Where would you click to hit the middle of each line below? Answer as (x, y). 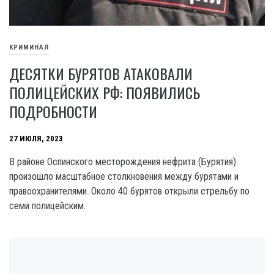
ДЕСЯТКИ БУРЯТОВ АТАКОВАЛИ (101, 74)
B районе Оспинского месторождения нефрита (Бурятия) (123, 162)
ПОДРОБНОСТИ (53, 112)
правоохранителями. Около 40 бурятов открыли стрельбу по (129, 191)
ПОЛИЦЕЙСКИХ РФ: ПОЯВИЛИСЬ (105, 93)
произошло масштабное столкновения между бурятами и (124, 177)
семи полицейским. (47, 206)
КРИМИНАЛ (29, 48)
